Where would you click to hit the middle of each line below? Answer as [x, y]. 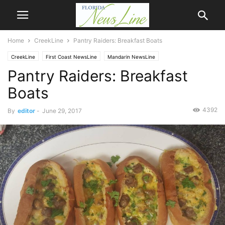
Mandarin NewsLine [131, 57]
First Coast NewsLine [71, 57]
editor [26, 111]
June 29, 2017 [62, 111]
